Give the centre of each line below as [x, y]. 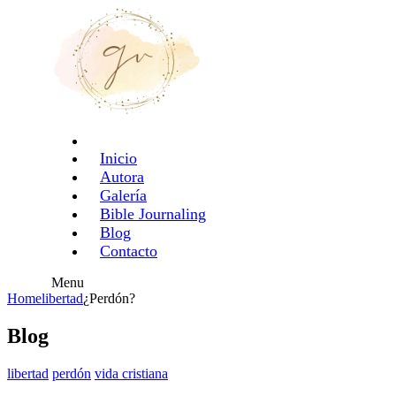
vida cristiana [131, 374]
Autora [122, 177]
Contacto [129, 251]
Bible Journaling [153, 214]
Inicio [118, 159]
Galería [123, 196]
